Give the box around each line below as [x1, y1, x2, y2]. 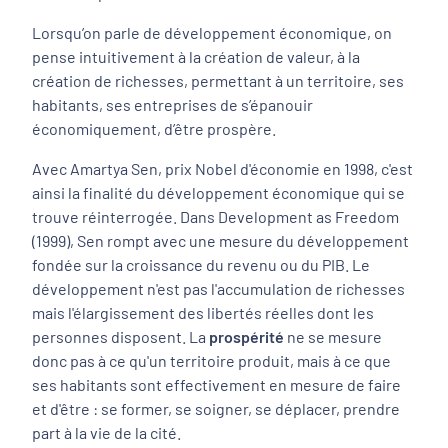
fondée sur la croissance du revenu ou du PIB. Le [32, 255, 370, 275]
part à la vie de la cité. [32, 423, 181, 443]
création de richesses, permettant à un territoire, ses [32, 71, 404, 91]
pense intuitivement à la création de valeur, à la [32, 47, 360, 67]
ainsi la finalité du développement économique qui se [32, 183, 405, 203]
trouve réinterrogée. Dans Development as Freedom [32, 207, 399, 227]
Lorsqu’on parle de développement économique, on [32, 23, 392, 43]
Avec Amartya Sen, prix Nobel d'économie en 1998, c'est [32, 159, 413, 179]
